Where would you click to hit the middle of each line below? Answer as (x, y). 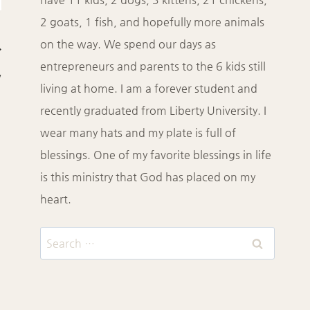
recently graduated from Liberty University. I (154, 111)
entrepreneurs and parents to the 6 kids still (153, 66)
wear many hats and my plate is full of (138, 133)
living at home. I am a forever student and (149, 89)
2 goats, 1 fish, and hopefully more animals (153, 22)
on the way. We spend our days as (128, 44)
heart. (56, 199)
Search (57, 237)
